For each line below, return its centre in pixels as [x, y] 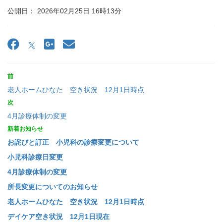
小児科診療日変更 [35, 157]
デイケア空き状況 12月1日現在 [58, 217]
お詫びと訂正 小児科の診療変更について [73, 142]
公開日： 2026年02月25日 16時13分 [64, 11]
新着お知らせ [25, 129]
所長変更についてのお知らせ [53, 187]
